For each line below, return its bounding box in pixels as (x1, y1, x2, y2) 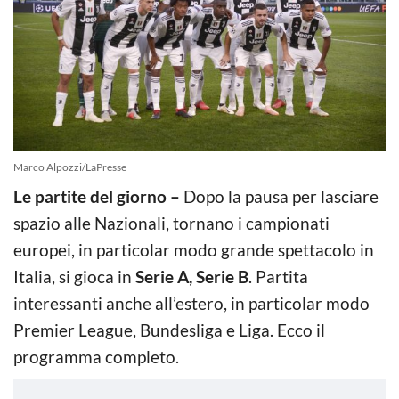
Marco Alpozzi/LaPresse (13, 159, 126, 174)
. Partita (248, 265, 308, 287)
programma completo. (13, 346, 179, 367)
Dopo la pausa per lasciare (180, 185, 379, 207)
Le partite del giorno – (13, 185, 180, 207)
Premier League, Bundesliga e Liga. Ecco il (13, 319, 325, 340)
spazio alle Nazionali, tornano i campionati (13, 212, 330, 233)
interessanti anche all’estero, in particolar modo (13, 292, 370, 313)
